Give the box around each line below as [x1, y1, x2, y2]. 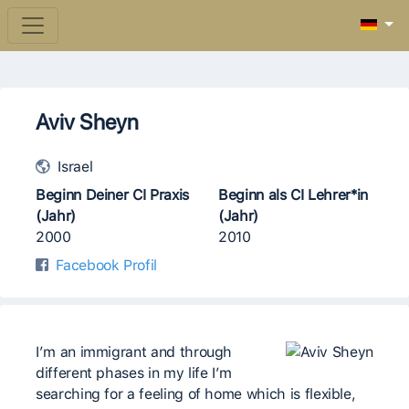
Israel [53, 158, 93, 175]
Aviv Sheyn [36, 109, 139, 135]
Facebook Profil [56, 257, 158, 274]
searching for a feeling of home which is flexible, [36, 385, 356, 403]
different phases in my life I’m [36, 364, 233, 382]
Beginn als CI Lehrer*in [218, 186, 368, 204]
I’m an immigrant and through [36, 343, 233, 361]
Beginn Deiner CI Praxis [36, 186, 189, 204]
